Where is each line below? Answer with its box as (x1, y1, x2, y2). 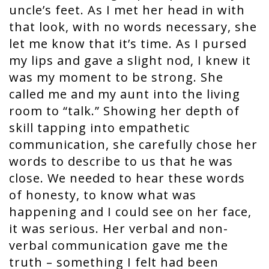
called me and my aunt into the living (9, 86, 240, 102)
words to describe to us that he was (9, 153, 233, 169)
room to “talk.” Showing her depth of (9, 103, 240, 119)
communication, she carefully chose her (9, 136, 258, 153)
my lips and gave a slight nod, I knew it (9, 52, 251, 68)
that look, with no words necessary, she (9, 19, 257, 35)
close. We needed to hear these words (9, 170, 245, 186)
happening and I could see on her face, (9, 204, 252, 220)
